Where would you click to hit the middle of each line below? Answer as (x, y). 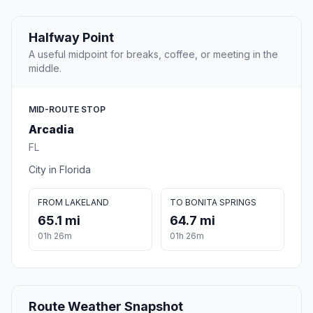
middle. (45, 68)
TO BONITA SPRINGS (213, 203)
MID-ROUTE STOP (67, 110)
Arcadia (51, 130)
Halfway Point (71, 38)
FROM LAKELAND (73, 203)
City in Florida (60, 170)
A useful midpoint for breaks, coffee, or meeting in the (153, 54)
